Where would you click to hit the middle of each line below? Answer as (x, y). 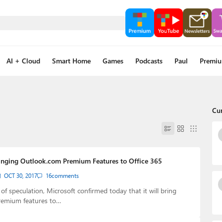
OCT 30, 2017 (20, 176)
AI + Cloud (23, 61)
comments (65, 176)
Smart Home (71, 61)
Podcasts (149, 61)
